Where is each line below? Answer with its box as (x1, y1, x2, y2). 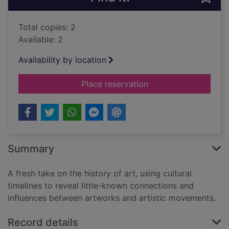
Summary (8, 143, 54, 155)
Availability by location (18, 55, 106, 65)
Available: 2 (18, 34, 63, 45)
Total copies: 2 (18, 22, 76, 33)
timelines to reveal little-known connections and (8, 180, 194, 191)
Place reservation (81, 79, 148, 89)
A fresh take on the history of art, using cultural (8, 168, 192, 179)
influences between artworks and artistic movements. (8, 193, 216, 203)
